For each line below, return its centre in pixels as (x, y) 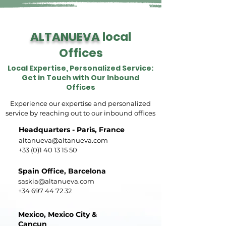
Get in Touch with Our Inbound (80, 78)
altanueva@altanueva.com (63, 140)
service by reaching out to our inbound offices (80, 113)
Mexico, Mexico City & (58, 214)
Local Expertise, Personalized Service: (80, 68)
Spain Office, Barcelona (62, 171)
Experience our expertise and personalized (80, 103)
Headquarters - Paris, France (72, 130)
